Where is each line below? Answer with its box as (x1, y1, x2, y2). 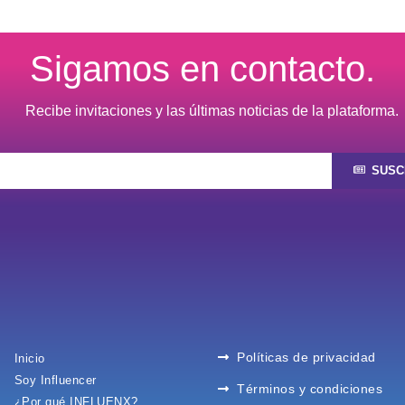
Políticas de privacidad (237, 349, 376, 364)
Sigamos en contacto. (30, 48, 375, 89)
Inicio (14, 351, 45, 365)
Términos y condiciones (237, 381, 383, 396)
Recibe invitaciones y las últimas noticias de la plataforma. (24, 102, 399, 118)
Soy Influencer (14, 372, 97, 387)
